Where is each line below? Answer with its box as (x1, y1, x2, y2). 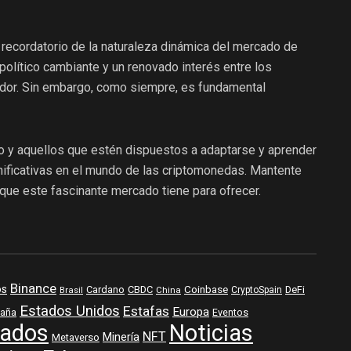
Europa (172, 302, 209, 321)
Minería (103, 327, 139, 346)
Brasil (60, 283, 83, 297)
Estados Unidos (20, 300, 120, 322)
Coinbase (184, 281, 228, 298)
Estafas (123, 301, 169, 321)
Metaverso (52, 330, 100, 345)
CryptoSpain (231, 283, 282, 297)
